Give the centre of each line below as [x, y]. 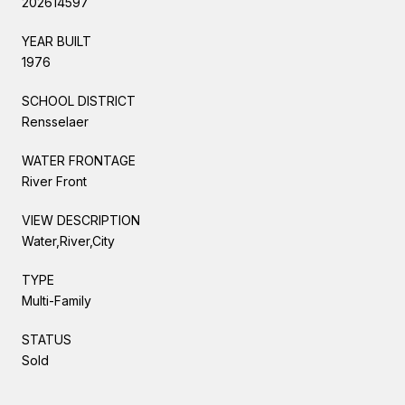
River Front [54, 181]
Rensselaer [55, 121]
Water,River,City [68, 240]
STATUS [47, 339]
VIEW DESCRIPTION [81, 220]
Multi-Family [57, 300]
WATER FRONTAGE [79, 160]
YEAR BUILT [57, 41]
